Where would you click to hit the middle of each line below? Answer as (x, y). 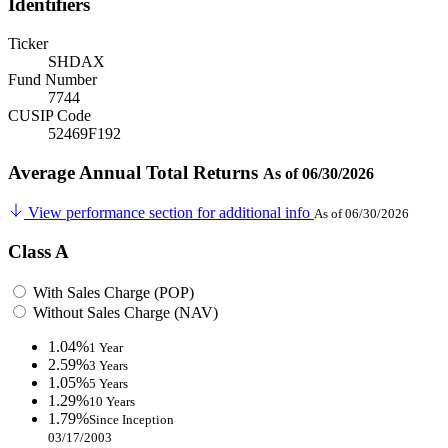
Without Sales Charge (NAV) (123, 312)
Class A (38, 251)
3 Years (108, 365)
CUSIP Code (49, 115)
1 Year (106, 347)
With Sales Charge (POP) (111, 292)
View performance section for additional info (169, 213)
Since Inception (131, 419)
